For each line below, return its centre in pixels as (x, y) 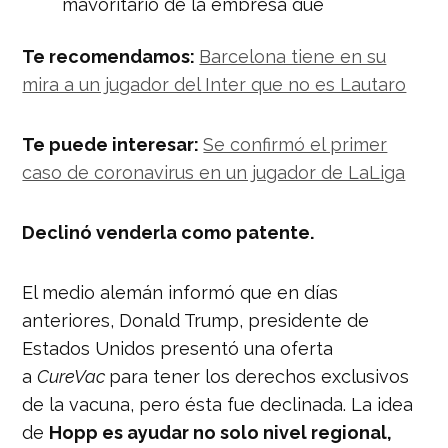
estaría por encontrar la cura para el (217, 25)
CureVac (73, 376)
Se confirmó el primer (295, 144)
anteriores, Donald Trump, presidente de (196, 320)
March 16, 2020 (298, 127)
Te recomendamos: (111, 56)
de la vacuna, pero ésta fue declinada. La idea (218, 404)
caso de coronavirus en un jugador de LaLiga (214, 172)
